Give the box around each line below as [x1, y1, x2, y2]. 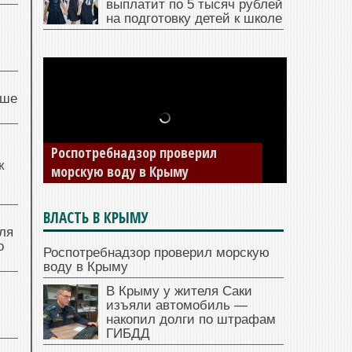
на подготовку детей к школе [106, 11, 282, 27]
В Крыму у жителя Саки [106, 284, 252, 299]
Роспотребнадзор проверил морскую [43, 245, 269, 261]
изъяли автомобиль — [106, 298, 247, 313]
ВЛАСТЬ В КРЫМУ [43, 207, 148, 229]
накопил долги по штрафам [106, 312, 276, 328]
